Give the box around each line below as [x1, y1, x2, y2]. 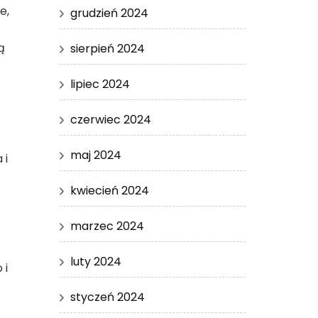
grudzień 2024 [70, 4, 148, 21]
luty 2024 [70, 253, 121, 270]
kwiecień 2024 [70, 182, 149, 199]
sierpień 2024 [70, 40, 145, 57]
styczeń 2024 [70, 288, 145, 305]
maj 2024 [70, 146, 121, 163]
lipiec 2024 [70, 75, 130, 92]
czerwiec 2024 [70, 111, 151, 128]
